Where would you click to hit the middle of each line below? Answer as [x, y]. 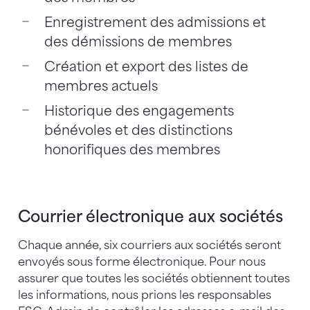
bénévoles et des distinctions [138, 130]
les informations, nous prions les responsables [145, 295]
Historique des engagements [139, 111]
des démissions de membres [138, 42]
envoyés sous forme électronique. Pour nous [142, 262]
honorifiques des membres [132, 150]
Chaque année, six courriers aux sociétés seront [149, 246]
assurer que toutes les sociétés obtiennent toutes [154, 279]
